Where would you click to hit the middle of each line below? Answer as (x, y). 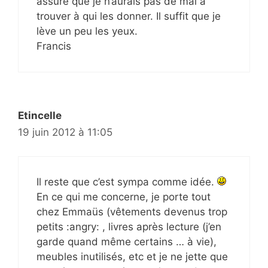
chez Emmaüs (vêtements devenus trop (132, 212)
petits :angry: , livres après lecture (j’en (129, 227)
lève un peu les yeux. (87, 31)
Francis (54, 46)
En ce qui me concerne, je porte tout (124, 197)
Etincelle (40, 115)
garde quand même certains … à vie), (127, 242)
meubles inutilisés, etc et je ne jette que (132, 257)
